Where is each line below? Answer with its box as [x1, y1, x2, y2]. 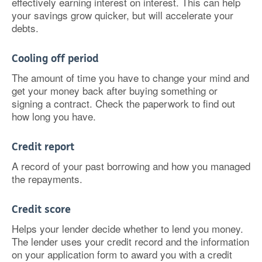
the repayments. [12, 171, 82, 186]
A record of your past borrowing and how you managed [12, 158, 250, 173]
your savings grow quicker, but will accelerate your [12, 8, 233, 22]
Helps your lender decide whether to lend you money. [12, 221, 243, 236]
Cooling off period [12, 52, 99, 65]
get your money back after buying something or [12, 83, 218, 98]
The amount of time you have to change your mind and [12, 70, 249, 85]
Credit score [12, 203, 71, 216]
